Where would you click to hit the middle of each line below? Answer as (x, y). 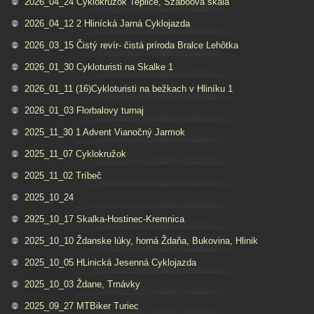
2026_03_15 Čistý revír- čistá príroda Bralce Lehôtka (131, 45)
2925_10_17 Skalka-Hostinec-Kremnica (104, 219)
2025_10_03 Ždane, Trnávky (82, 284)
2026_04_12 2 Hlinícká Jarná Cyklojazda (107, 23)
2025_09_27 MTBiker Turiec (82, 306)
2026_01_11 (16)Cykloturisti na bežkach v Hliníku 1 (129, 89)
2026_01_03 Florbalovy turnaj (84, 110)
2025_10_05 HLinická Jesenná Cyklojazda (110, 262)
